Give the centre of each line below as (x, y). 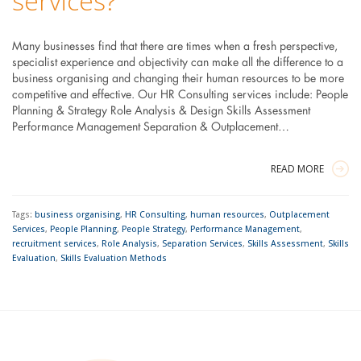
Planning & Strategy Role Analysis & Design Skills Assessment (161, 112)
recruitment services (54, 244)
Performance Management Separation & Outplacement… (150, 128)
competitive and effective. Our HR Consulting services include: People (180, 95)
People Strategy (153, 230)
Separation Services (202, 244)
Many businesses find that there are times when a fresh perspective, (174, 47)
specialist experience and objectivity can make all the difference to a (177, 63)
